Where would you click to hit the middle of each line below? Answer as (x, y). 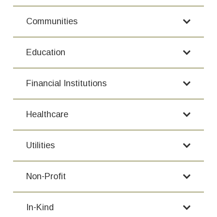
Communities (52, 22)
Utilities (40, 146)
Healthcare (47, 115)
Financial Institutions (66, 84)
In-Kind (40, 208)
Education (46, 53)
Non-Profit (46, 177)
